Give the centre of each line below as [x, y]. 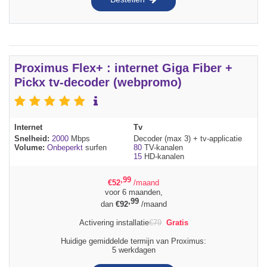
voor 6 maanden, [133, 192]
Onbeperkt [65, 148]
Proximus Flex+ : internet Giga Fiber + [123, 68]
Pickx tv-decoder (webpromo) [98, 83]
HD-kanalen [163, 157]
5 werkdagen [133, 250]
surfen [95, 148]
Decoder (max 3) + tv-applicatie [188, 139]
